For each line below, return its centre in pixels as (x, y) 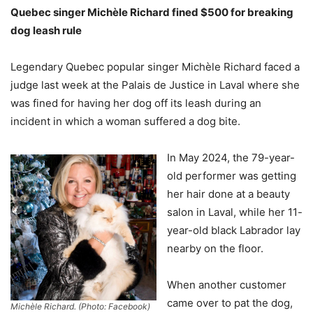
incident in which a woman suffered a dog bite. (125, 121)
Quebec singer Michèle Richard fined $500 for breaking (152, 12)
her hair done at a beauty (228, 194)
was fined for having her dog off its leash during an (136, 103)
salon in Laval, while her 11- (235, 212)
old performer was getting (232, 176)
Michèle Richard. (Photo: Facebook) (80, 306)
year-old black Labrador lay (234, 230)
